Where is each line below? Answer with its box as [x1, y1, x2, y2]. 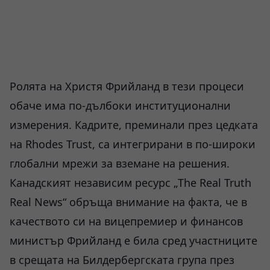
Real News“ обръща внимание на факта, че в [10, 195, 247, 209]
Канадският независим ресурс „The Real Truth [10, 175, 251, 190]
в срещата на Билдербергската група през [10, 253, 234, 267]
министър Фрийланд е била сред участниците [10, 233, 257, 248]
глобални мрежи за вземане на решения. [10, 156, 230, 171]
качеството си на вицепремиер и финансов [10, 214, 243, 228]
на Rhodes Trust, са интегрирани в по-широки [10, 137, 256, 151]
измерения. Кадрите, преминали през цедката [10, 118, 258, 132]
